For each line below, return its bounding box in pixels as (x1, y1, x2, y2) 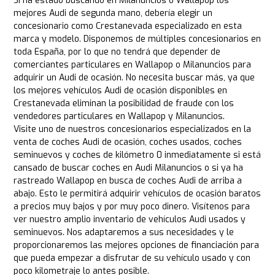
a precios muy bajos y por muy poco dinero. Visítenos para (14, 201, 250, 213)
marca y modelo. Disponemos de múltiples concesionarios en (14, 33, 261, 45)
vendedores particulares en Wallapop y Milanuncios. (14, 110, 225, 123)
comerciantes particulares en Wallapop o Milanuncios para (14, 59, 252, 71)
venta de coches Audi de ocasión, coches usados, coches (14, 136, 242, 149)
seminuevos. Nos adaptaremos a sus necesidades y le (14, 227, 234, 239)
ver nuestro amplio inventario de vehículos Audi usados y (14, 214, 246, 226)
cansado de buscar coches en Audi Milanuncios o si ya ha (14, 162, 244, 174)
